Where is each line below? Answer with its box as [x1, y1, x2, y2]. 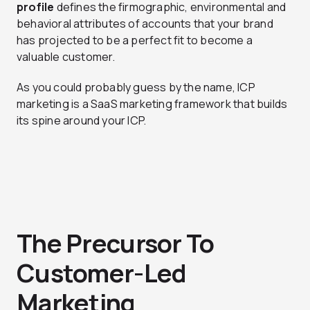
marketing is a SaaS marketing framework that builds [17, 96, 288, 112]
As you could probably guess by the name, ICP [17, 80, 255, 95]
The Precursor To [17, 226, 215, 261]
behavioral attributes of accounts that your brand [17, 16, 273, 32]
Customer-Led [17, 256, 187, 291]
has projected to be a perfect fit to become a [17, 33, 253, 48]
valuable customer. [17, 49, 116, 65]
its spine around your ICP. [17, 113, 147, 129]
